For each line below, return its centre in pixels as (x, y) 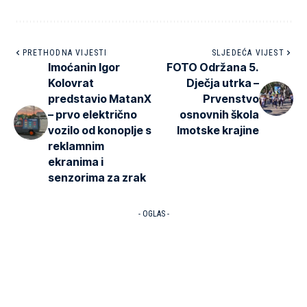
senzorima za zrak (97, 177)
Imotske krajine (218, 130)
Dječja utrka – (223, 83)
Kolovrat (71, 83)
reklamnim (76, 146)
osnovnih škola (219, 114)
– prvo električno (93, 114)
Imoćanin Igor (84, 67)
